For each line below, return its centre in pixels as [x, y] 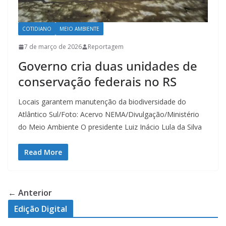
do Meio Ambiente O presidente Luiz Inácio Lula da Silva [110, 127]
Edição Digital [41, 209]
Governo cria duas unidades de [108, 66]
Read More [43, 152]
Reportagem [106, 47]
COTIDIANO [37, 29]
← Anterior [30, 193]
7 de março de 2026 [53, 47]
